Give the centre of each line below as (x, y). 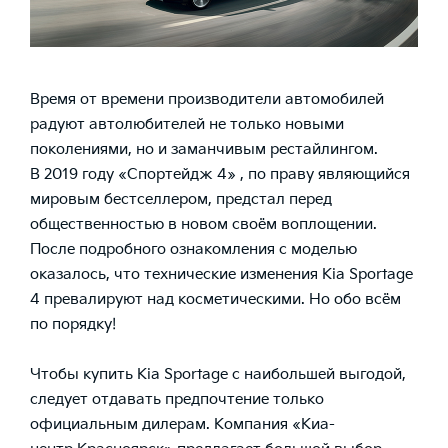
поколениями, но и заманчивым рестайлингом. (204, 150)
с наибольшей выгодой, (317, 375)
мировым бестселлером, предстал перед (181, 200)
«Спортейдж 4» (177, 175)
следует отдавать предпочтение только (177, 400)
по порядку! (73, 325)
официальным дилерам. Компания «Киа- (182, 425)
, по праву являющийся (323, 175)
